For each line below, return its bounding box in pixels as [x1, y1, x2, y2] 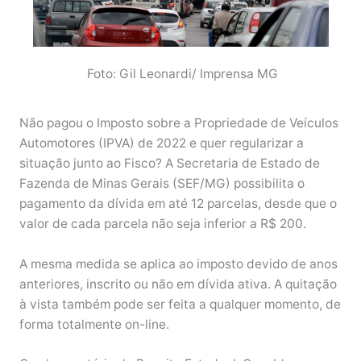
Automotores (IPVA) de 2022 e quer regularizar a [19, 135, 304, 151]
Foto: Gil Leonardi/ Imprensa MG [83, 66, 278, 82]
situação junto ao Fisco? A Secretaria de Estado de [19, 155, 320, 171]
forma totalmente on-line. [19, 316, 172, 332]
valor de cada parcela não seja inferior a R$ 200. [19, 215, 309, 231]
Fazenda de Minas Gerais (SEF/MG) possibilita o [19, 175, 305, 191]
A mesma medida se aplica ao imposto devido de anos [19, 255, 338, 272]
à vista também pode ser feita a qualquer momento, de [19, 296, 341, 312]
